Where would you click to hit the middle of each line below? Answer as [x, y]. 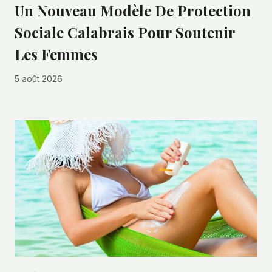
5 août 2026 [39, 79]
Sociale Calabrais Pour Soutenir [125, 32]
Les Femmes [56, 54]
